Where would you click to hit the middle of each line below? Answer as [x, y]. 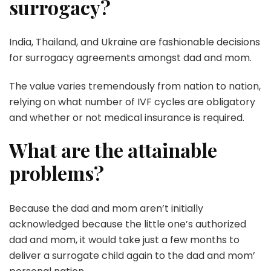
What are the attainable [113, 150]
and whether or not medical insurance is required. [127, 118]
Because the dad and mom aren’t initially [106, 208]
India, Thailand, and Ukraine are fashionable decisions [135, 42]
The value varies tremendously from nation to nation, [135, 87]
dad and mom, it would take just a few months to [124, 240]
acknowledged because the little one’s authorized [128, 224]
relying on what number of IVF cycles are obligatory [132, 102]
